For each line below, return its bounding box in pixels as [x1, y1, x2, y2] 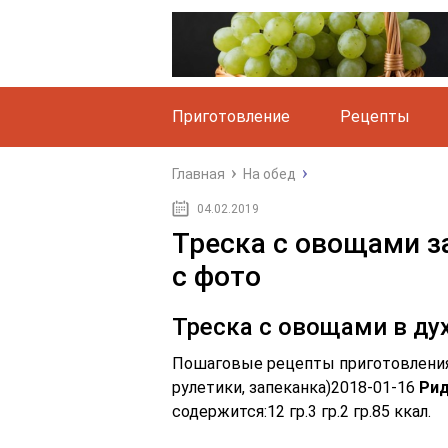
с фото [172, 260, 261, 293]
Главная [172, 166, 225, 182]
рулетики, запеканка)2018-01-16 [172, 378, 419, 397]
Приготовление [172, 107, 290, 126]
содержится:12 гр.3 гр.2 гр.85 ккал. [172, 402, 431, 421]
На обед [243, 166, 296, 182]
